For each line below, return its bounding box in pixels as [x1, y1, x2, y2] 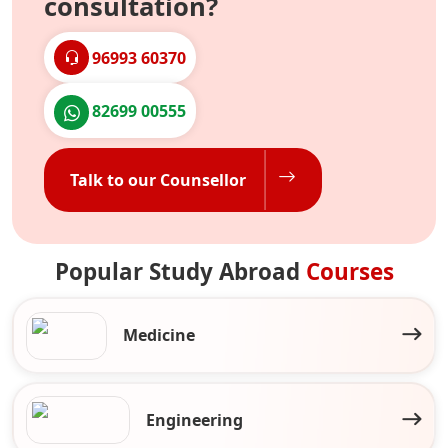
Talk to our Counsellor [70, 169, 246, 192]
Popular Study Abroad [54, 256, 306, 288]
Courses [305, 256, 394, 288]
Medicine [123, 324, 196, 347]
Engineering [146, 408, 244, 431]
